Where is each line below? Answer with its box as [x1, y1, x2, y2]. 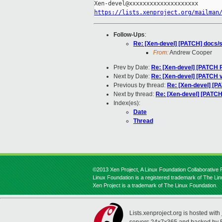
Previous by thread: [113, 82, 167, 89]
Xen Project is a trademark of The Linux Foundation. [93, 182, 218, 188]
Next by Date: [113, 73, 151, 80]
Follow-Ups [113, 31, 145, 39]
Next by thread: [113, 91, 156, 98]
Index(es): [113, 100, 140, 107]
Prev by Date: [113, 64, 151, 71]
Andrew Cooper [168, 49, 212, 56]
